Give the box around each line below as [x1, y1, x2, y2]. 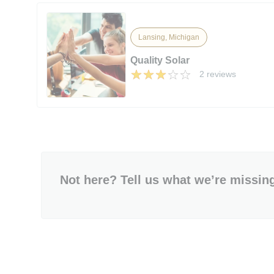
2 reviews [199, 68, 237, 79]
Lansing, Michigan [138, 32, 200, 42]
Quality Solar [130, 54, 190, 65]
